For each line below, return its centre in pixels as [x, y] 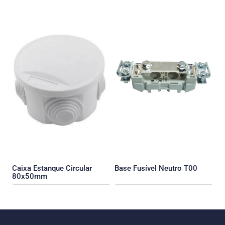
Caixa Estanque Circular [52, 168]
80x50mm [30, 177]
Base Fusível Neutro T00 [156, 168]
